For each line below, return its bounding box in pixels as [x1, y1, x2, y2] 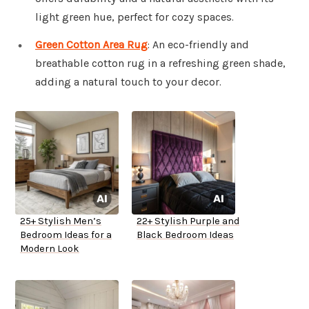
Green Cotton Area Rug [35, 38, 148, 52]
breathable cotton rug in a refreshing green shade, [35, 57, 286, 70]
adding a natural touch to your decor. [35, 75, 221, 89]
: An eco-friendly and [148, 38, 249, 52]
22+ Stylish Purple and [137, 215, 239, 228]
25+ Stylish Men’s [20, 215, 101, 228]
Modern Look [20, 243, 79, 255]
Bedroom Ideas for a [20, 229, 112, 241]
